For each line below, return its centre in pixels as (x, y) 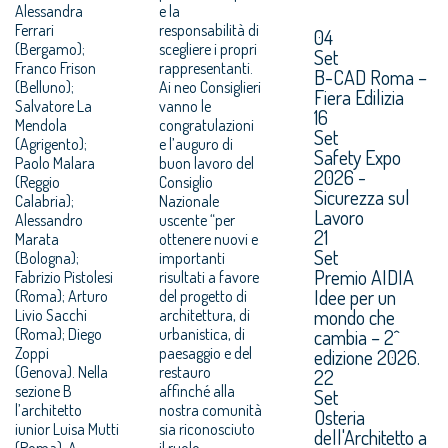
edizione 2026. (366, 356)
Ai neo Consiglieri (210, 86)
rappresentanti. (206, 67)
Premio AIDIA (363, 276)
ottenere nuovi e (209, 238)
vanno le (185, 105)
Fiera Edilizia (358, 96)
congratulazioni (207, 124)
